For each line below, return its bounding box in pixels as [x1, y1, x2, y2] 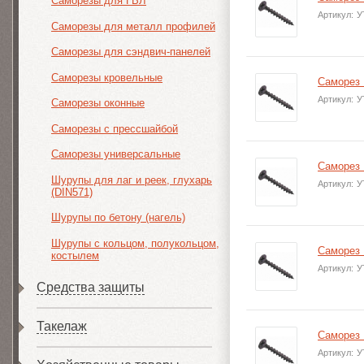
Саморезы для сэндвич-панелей [51, 45, 210, 58]
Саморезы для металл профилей [51, 19, 215, 32]
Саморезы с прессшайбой [51, 122, 178, 135]
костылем [51, 249, 99, 262]
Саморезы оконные [51, 97, 145, 109]
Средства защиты [37, 279, 145, 294]
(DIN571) [51, 185, 93, 198]
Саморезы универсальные [51, 148, 180, 160]
